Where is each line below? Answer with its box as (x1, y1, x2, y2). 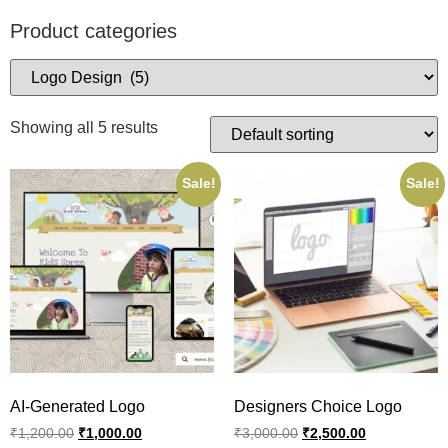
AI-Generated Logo (10, 398, 145, 415)
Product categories (10, 20, 177, 42)
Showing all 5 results (10, 119, 158, 136)
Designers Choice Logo (234, 398, 402, 415)
